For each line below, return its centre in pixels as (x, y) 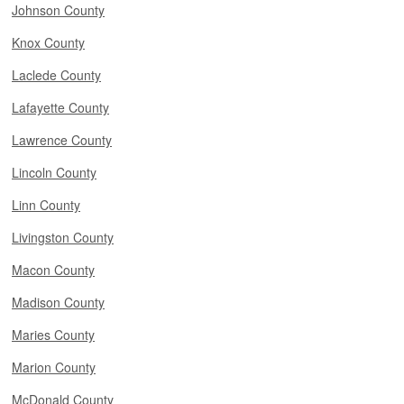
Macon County (53, 270)
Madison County (58, 302)
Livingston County (63, 237)
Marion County (54, 367)
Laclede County (56, 75)
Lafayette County (60, 107)
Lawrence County (62, 140)
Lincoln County (54, 172)
